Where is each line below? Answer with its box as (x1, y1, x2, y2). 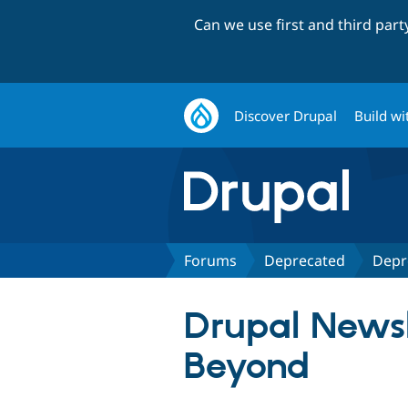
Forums (184, 250, 237, 270)
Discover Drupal (234, 106, 338, 125)
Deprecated (264, 250, 345, 270)
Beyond (184, 344, 310, 390)
